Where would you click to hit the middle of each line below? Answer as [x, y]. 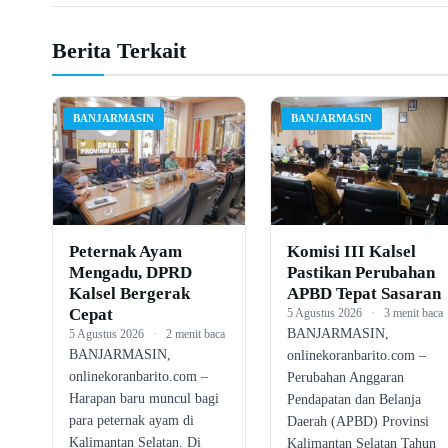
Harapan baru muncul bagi [144, 398]
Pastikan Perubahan [360, 272]
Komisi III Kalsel [351, 251]
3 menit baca [413, 312]
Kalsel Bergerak [129, 293]
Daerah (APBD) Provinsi [357, 421]
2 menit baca [195, 333]
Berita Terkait [119, 50]
